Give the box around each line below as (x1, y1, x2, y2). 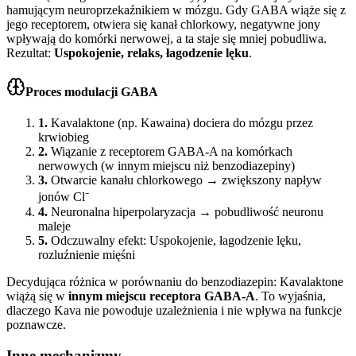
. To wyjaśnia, (255, 289, 326, 304)
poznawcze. (6, 318, 66, 332)
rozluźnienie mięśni (38, 248, 135, 262)
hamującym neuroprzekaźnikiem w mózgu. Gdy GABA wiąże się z (6, 2, 346, 17)
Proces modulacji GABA (25, 85, 158, 99)
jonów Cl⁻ (38, 190, 89, 204)
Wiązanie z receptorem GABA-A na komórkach (51, 145, 292, 159)
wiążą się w (6, 289, 68, 304)
